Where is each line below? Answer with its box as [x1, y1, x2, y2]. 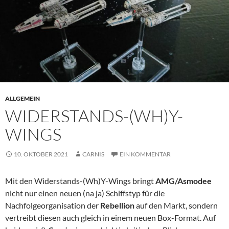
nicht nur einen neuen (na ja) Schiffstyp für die [5, 188, 165, 198]
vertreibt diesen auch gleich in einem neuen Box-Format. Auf [5, 213, 216, 223]
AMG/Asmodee [155, 176, 212, 186]
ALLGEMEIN [5, 95, 40, 103]
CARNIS [82, 150, 104, 158]
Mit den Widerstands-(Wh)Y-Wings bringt [5, 176, 155, 186]
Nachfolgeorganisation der [5, 200, 100, 211]
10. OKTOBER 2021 [14, 150, 68, 158]
